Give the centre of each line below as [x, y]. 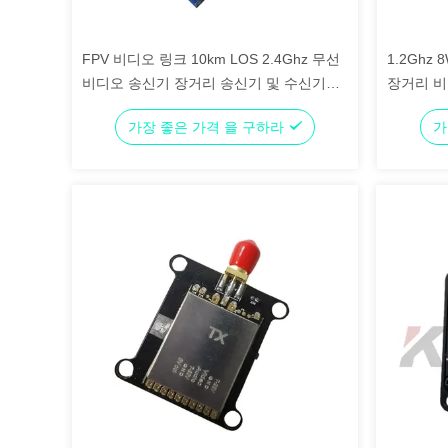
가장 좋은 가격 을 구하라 [208, 127]
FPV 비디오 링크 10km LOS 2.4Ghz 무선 [211, 59]
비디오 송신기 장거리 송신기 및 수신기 [204, 83]
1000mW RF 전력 [138, 107]
